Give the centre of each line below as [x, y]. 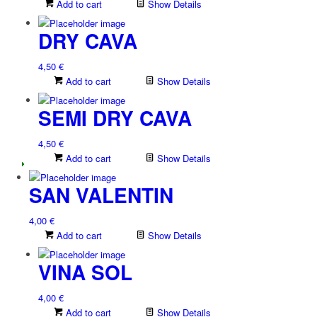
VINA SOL [85, 272]
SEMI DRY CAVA [115, 118]
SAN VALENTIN [101, 195]
